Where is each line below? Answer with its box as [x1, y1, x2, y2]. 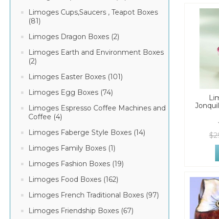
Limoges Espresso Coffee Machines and [28, 104, 166, 112]
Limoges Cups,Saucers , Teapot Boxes [28, 8, 158, 17]
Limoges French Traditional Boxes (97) [28, 191, 159, 199]
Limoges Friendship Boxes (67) [28, 206, 133, 215]
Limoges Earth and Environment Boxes [28, 48, 164, 57]
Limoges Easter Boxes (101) [28, 72, 123, 81]
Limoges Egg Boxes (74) [28, 88, 113, 97]
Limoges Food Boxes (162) [28, 175, 118, 184]
